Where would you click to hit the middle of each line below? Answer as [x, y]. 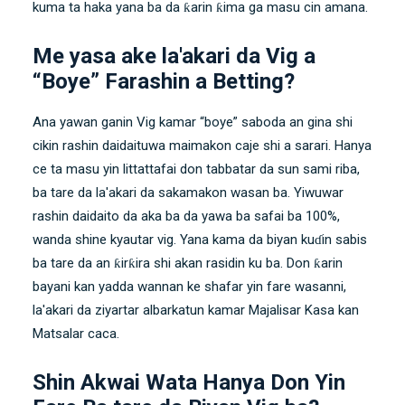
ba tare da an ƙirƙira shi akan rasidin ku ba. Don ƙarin [188, 263]
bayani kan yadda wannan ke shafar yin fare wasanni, [189, 286]
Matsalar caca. [76, 333]
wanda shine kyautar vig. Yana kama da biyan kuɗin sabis [200, 239]
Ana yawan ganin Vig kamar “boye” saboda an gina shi [193, 122]
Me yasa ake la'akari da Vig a [174, 56]
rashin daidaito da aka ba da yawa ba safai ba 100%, [186, 216]
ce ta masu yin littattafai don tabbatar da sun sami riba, [196, 169]
